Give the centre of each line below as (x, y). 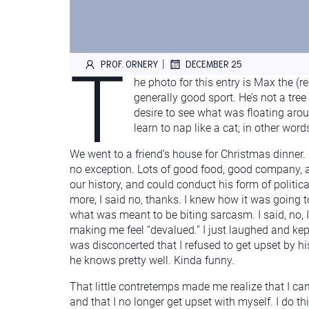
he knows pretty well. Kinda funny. (152, 260)
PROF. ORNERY (130, 64)
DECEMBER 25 (214, 64)
